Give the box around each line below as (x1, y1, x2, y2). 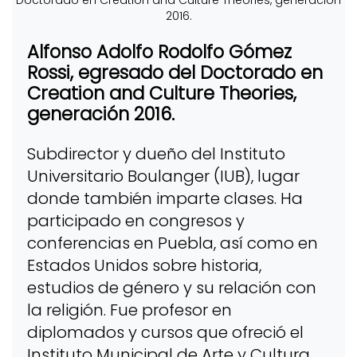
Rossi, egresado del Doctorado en (26, 60, 323, 86)
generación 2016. (26, 101, 175, 127)
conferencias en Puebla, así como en (26, 231, 318, 254)
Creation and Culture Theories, (26, 80, 296, 107)
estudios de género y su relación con (26, 276, 316, 299)
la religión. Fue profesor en (26, 298, 232, 321)
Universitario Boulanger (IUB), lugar (26, 164, 300, 187)
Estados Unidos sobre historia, (26, 253, 261, 277)
